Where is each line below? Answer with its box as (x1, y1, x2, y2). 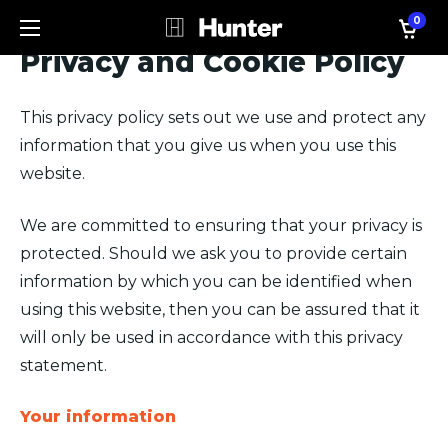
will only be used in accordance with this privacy (20, 328, 403, 347)
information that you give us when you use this (20, 136, 396, 155)
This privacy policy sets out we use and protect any (20, 108, 426, 127)
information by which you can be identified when (20, 272, 412, 291)
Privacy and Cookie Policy (20, 45, 404, 79)
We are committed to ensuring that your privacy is (20, 216, 422, 235)
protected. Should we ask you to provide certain (20, 244, 407, 263)
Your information (20, 407, 176, 426)
